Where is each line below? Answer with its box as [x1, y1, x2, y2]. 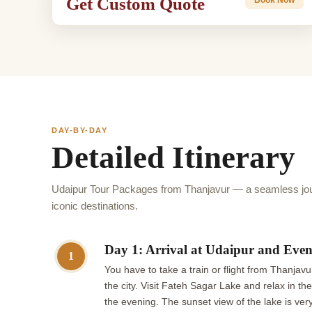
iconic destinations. [52, 200, 138, 212]
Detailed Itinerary [52, 140, 295, 175]
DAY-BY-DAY [52, 126, 108, 135]
